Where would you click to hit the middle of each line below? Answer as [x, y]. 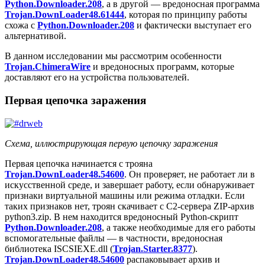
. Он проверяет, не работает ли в [190, 174]
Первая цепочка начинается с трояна [79, 163]
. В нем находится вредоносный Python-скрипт [144, 216]
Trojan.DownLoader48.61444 [64, 15]
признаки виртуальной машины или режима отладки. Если [125, 195]
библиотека [29, 248]
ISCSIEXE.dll [81, 248]
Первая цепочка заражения [75, 101]
